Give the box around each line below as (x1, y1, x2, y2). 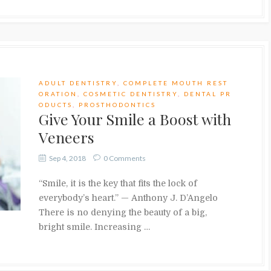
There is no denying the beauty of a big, (39, 207, 207, 217)
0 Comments (103, 153, 146, 163)
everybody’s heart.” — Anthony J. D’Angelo (39, 192, 218, 203)
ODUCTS (39, 100, 73, 108)
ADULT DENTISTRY (39, 79, 117, 87)
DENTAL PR (184, 90, 232, 97)
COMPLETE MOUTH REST (123, 79, 228, 87)
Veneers (39, 126, 94, 147)
